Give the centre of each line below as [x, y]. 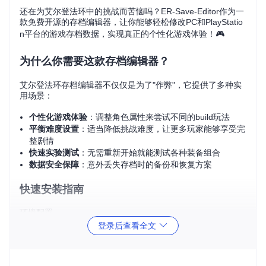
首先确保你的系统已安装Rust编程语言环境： [103, 232]
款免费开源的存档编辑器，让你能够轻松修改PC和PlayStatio [131, 22]
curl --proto [54, 259]
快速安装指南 [52, 189]
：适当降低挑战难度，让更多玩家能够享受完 [162, 129]
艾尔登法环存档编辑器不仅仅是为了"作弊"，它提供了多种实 [131, 85]
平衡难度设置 [54, 129]
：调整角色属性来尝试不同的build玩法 [159, 117]
